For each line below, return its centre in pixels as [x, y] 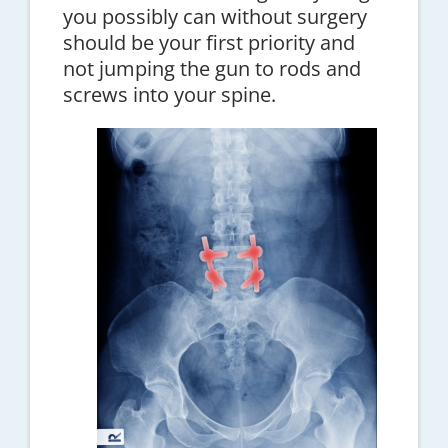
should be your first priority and [208, 43]
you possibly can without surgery [214, 17]
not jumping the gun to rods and [211, 69]
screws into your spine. [169, 95]
